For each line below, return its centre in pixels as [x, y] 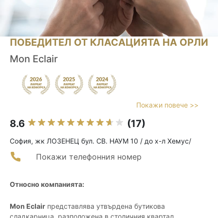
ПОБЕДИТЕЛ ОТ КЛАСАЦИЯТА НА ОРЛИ [109, 43]
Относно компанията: [47, 184]
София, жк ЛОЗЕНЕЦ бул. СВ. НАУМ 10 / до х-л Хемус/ [100, 141]
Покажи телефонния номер [89, 157]
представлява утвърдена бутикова [105, 206]
